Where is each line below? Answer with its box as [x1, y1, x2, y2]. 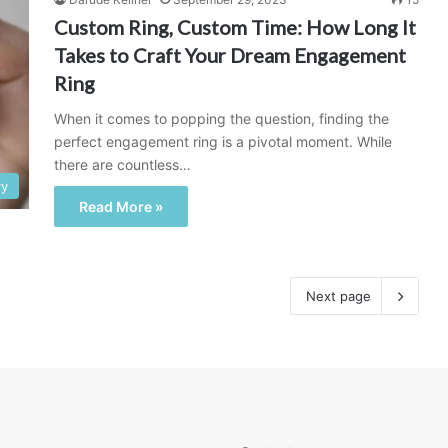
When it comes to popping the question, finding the [54, 110, 389, 127]
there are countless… [54, 156, 191, 173]
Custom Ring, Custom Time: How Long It [54, 15, 416, 39]
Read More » [79, 198, 163, 215]
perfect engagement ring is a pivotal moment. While [54, 133, 392, 150]
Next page [306, 288, 371, 304]
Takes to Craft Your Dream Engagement [54, 43, 406, 67]
